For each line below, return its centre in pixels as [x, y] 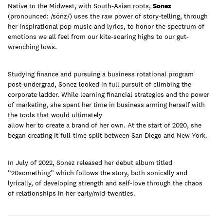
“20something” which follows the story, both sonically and [98, 173]
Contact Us [109, 189]
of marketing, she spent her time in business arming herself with [106, 105]
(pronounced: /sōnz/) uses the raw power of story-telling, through [108, 16]
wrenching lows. [32, 47]
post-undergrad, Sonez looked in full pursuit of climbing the [100, 84]
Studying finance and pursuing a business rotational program [101, 74]
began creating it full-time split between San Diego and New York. [108, 136]
